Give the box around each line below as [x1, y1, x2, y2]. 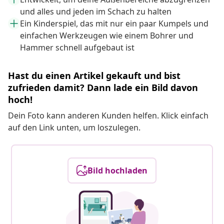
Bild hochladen [87, 165, 147, 176]
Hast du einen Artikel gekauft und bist [8, 69, 180, 82]
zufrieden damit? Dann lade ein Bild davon [8, 81, 198, 94]
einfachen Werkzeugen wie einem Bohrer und [20, 30, 193, 41]
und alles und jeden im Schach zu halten [20, 6, 171, 17]
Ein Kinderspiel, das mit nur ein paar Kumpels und [20, 18, 208, 29]
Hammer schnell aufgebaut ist [20, 42, 134, 53]
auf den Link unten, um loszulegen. [8, 122, 140, 133]
